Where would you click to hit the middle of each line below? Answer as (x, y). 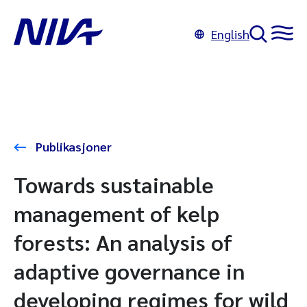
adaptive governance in (129, 270)
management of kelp (116, 213)
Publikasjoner (72, 146)
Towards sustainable (114, 184)
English (230, 34)
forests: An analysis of (123, 242)
